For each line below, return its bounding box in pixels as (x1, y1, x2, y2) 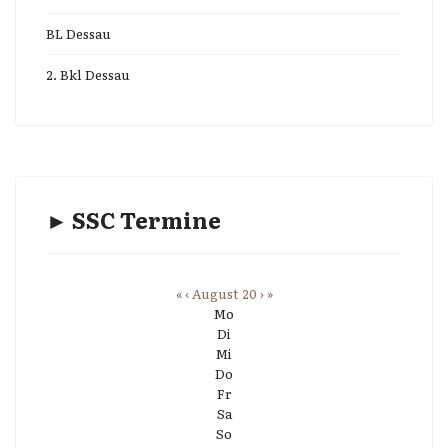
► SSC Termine (46, 203, 221, 236)
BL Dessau (46, 24, 111, 43)
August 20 (191, 284, 257, 303)
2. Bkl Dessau (46, 65, 130, 84)
